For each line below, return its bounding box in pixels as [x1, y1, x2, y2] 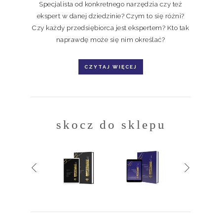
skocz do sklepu [56, 117, 166, 131]
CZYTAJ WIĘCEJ [84, 64, 137, 70]
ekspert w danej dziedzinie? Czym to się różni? [37, 11, 184, 20]
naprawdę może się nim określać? [56, 35, 165, 43]
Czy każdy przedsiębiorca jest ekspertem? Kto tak [32, 23, 189, 32]
